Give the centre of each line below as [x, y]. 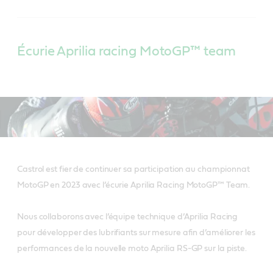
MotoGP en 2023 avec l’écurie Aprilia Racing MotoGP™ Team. [134, 185]
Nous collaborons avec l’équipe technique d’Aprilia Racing [128, 217]
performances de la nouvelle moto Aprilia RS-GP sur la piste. [132, 248]
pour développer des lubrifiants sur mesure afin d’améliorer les [136, 232]
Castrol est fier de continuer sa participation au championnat [133, 169]
